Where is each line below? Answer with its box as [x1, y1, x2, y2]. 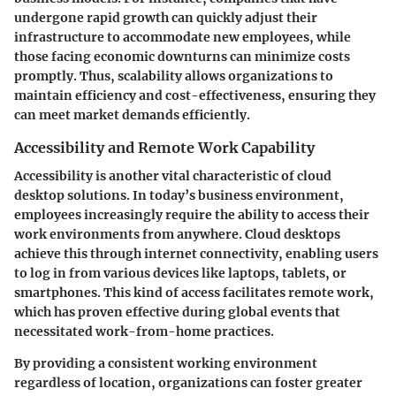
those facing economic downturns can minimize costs [14, 48, 350, 65]
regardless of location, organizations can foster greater [14, 375, 362, 391]
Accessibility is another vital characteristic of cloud [14, 168, 331, 184]
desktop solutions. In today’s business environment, [14, 187, 344, 203]
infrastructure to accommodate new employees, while [14, 28, 351, 45]
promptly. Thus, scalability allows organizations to [14, 67, 333, 84]
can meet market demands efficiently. [14, 106, 250, 123]
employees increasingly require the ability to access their [14, 207, 369, 223]
